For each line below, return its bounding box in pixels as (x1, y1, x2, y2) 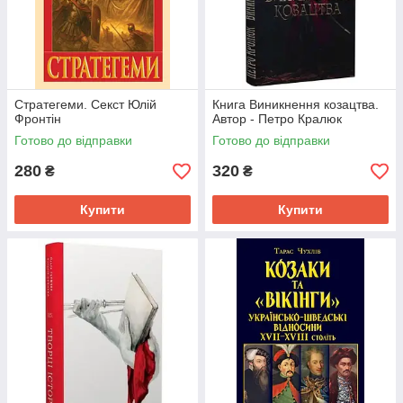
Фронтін (14, 112, 61, 126)
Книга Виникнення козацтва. (212, 97, 379, 112)
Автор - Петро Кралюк (212, 112, 342, 126)
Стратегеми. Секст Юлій (14, 97, 157, 112)
